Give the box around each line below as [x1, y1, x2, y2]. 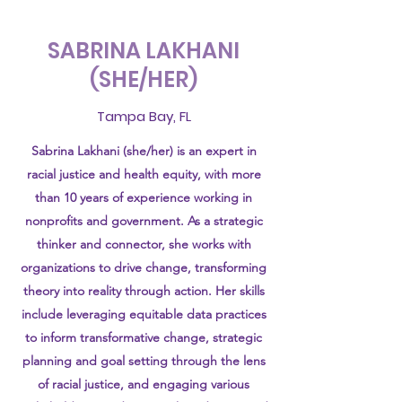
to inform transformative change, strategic [25, 329, 262, 345]
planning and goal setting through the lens [22, 353, 266, 369]
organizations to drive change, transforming [21, 259, 267, 275]
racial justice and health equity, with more [26, 166, 261, 182]
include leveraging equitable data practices [21, 306, 267, 322]
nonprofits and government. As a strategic [24, 213, 263, 229]
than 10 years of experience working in [35, 189, 252, 205]
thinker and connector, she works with [36, 236, 251, 252]
